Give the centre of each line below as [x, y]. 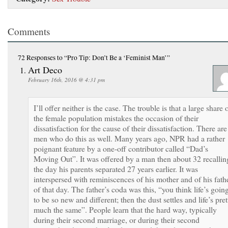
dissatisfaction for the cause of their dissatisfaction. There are [130, 128]
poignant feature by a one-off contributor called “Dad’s [121, 148]
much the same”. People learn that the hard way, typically [125, 209]
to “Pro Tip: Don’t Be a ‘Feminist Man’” [113, 57]
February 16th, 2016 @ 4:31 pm [66, 79]
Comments [29, 31]
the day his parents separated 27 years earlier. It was [116, 168]
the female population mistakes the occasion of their [116, 118]
